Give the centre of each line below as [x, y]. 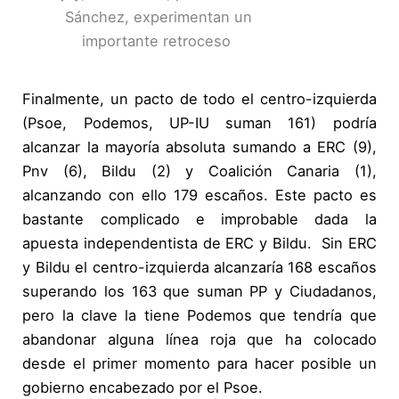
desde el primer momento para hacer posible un [199, 364]
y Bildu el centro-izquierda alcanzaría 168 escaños [199, 268]
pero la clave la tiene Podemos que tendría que [199, 316]
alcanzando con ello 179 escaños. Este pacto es [199, 195]
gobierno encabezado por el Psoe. [143, 388]
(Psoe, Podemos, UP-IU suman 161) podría [199, 123]
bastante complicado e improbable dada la [199, 220]
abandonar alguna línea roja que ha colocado [199, 340]
